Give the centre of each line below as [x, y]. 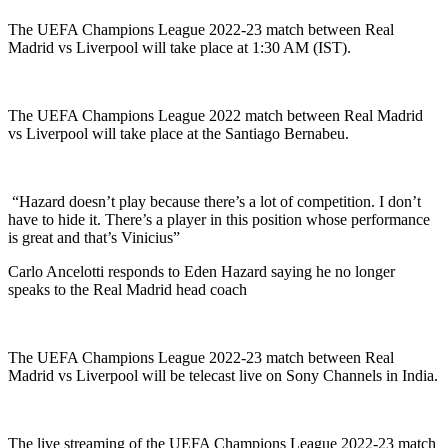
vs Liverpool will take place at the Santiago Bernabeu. [178, 133]
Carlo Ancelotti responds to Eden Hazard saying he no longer [201, 271]
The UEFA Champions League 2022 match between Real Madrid [215, 115]
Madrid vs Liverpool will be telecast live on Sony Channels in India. [223, 375]
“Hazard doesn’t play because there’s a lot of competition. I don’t [214, 201]
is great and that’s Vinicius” [94, 237]
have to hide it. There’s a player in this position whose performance [219, 219]
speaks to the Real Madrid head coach [127, 289]
